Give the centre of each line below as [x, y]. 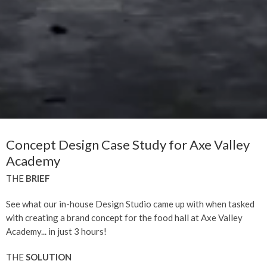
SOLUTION [49, 257]
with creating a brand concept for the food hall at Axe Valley [124, 217]
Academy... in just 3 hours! [56, 231]
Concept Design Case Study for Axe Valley [128, 144]
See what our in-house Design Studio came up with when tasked [130, 204]
